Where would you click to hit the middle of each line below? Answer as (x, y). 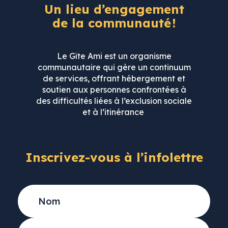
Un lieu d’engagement (114, 9)
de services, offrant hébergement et (114, 79)
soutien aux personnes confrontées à (114, 90)
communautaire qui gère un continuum (114, 67)
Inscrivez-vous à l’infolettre (114, 158)
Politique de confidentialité (114, 145)
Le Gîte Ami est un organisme (114, 56)
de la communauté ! (114, 23)
